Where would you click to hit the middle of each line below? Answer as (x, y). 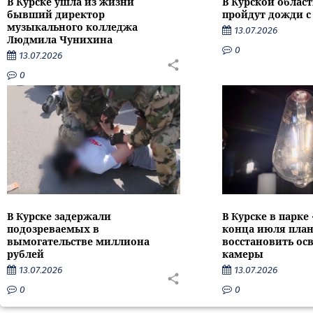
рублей (26, 254)
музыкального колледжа (72, 27)
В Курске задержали (59, 216)
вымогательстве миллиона (78, 241)
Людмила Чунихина (60, 40)
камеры (242, 254)
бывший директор (56, 15)
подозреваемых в (53, 228)
